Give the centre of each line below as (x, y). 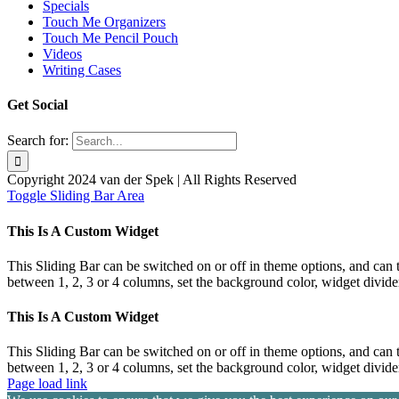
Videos (62, 53)
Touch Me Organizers (104, 21)
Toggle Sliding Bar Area (76, 196)
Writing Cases (82, 69)
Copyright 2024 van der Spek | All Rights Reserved (152, 180)
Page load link (47, 384)
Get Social (37, 105)
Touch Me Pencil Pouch (110, 37)
